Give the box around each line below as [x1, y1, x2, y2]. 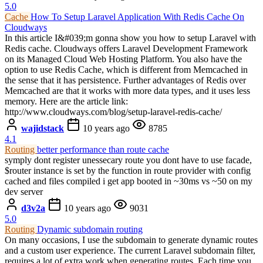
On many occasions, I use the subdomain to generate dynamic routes [5, 234, 258, 245]
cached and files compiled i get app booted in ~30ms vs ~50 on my [5, 176, 252, 186]
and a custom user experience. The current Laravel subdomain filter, [5, 245, 255, 255]
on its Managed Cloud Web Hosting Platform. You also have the [5, 53, 242, 64]
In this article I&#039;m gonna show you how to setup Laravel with [5, 32, 256, 43]
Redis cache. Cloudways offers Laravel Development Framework [5, 43, 248, 53]
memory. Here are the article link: [5, 96, 128, 106]
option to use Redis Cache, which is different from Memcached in [5, 64, 248, 75]
